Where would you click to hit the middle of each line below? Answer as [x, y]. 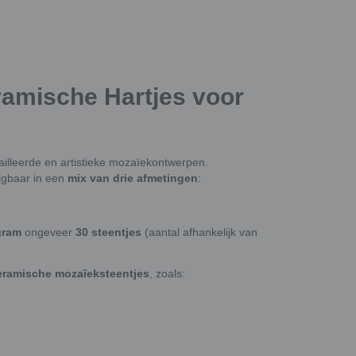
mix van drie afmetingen [133, 178]
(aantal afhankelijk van [199, 232]
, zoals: [167, 273]
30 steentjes [108, 232]
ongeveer [48, 232]
